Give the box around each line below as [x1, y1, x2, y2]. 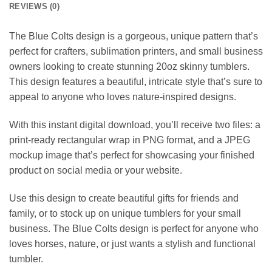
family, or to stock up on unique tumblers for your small [9, 208, 241, 219]
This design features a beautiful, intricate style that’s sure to [9, 76, 262, 87]
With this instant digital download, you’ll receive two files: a [9, 120, 260, 131]
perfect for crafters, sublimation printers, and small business [9, 46, 263, 57]
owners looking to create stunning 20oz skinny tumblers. [9, 61, 250, 72]
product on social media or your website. [9, 165, 182, 176]
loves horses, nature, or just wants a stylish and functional [9, 238, 256, 249]
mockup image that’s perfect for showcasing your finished [9, 150, 254, 161]
